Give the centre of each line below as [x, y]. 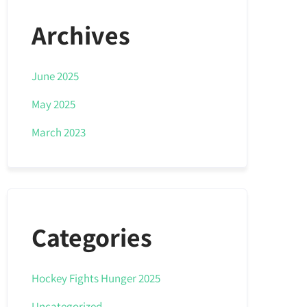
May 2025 [54, 104]
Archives [81, 35]
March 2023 [59, 132]
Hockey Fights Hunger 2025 [96, 278]
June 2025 [56, 76]
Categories [92, 237]
